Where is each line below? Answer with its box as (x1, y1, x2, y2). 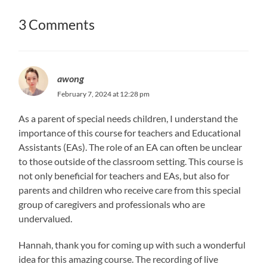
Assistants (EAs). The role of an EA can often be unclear (18, 141, 243, 153)
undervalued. (18, 212, 73, 224)
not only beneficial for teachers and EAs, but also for (18, 169, 230, 181)
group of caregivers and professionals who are (18, 198, 206, 210)
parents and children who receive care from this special (18, 184, 241, 195)
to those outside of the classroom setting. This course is (18, 155, 244, 167)
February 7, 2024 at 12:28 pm (57, 89, 150, 98)
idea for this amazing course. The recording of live (18, 253, 219, 265)
